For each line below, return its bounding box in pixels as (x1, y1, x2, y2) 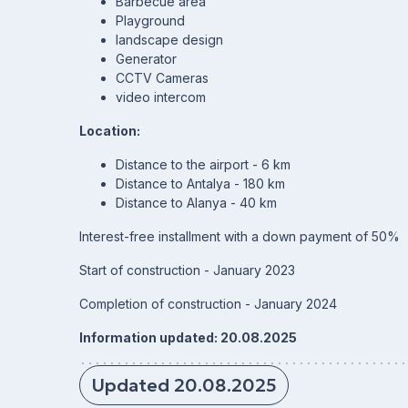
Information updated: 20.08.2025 (79, 330, 297, 345)
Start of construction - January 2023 (79, 262, 295, 278)
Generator (116, 51, 177, 66)
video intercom (116, 89, 206, 105)
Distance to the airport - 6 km (116, 157, 291, 172)
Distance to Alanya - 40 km (116, 195, 277, 210)
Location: (79, 123, 140, 138)
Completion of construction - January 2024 (79, 296, 337, 311)
